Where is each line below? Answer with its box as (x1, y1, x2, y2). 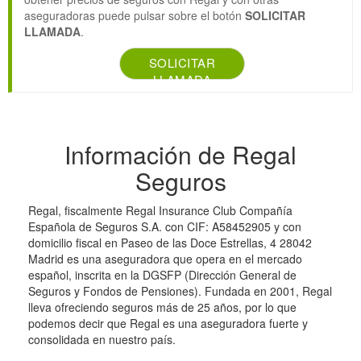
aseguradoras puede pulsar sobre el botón (24, 6, 245, 23)
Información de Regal (64, 136, 297, 172)
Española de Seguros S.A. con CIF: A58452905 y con (28, 218, 301, 234)
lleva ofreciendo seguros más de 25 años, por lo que (28, 298, 297, 315)
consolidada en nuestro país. (28, 330, 176, 347)
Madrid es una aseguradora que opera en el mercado (28, 250, 302, 267)
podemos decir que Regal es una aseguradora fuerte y (28, 314, 308, 331)
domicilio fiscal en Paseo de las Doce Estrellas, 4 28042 (28, 234, 312, 251)
